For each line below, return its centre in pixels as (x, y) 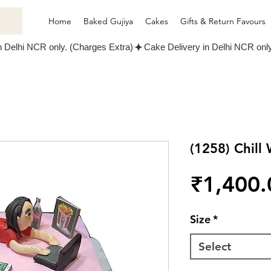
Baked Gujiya (108, 21)
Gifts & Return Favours (223, 21)
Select (215, 247)
